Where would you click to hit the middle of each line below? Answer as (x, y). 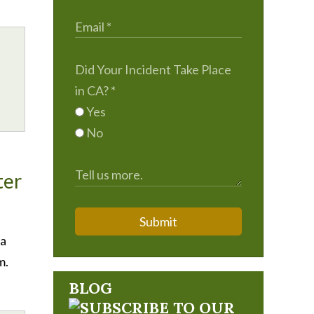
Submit (158, 221)
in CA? (93, 90)
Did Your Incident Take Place (153, 69)
